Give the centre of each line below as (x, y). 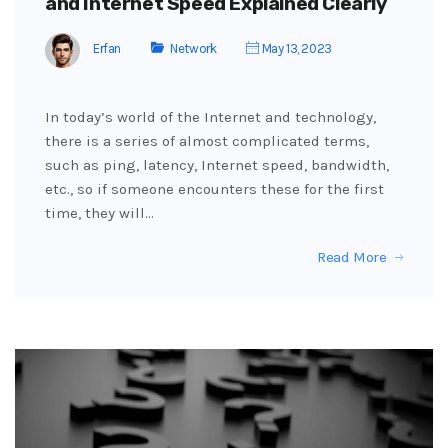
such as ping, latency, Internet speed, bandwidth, (217, 164)
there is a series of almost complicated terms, (207, 140)
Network (193, 49)
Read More (351, 256)
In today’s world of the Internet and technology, (210, 116)
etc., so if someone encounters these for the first (214, 188)
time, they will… (99, 212)
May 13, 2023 (295, 49)
